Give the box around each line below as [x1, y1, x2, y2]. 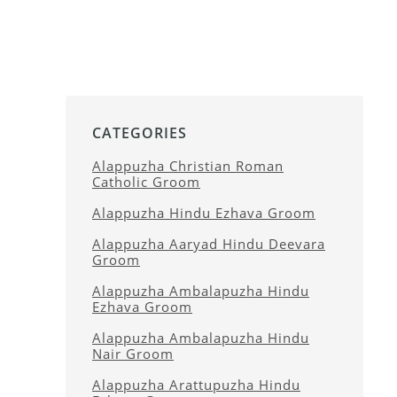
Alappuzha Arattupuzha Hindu [92, 376, 300, 393]
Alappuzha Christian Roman [92, 157, 284, 175]
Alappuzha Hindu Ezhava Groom [92, 204, 315, 222]
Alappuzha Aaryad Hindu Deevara [92, 235, 325, 253]
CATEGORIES [92, 123, 187, 143]
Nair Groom [92, 345, 174, 362]
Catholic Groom [92, 173, 200, 191]
